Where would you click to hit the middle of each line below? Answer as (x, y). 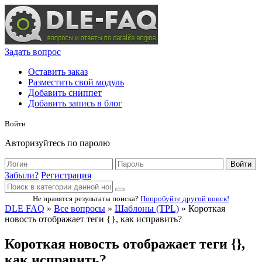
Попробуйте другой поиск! (185, 199)
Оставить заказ (58, 72)
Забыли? (22, 175)
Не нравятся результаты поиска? (87, 199)
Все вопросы (80, 208)
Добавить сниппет (65, 93)
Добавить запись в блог (75, 103)
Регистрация (66, 175)
